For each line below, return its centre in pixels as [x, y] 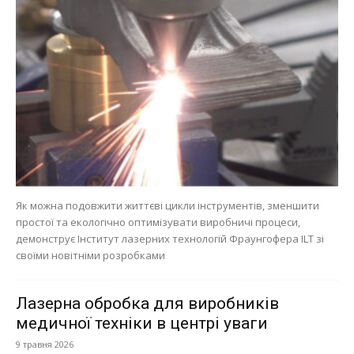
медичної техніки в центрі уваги [142, 323]
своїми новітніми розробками [90, 255]
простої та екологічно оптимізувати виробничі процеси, [158, 222]
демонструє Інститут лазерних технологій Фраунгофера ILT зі [170, 238]
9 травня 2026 [45, 344]
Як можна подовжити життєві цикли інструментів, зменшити [168, 205]
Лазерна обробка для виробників [147, 303]
